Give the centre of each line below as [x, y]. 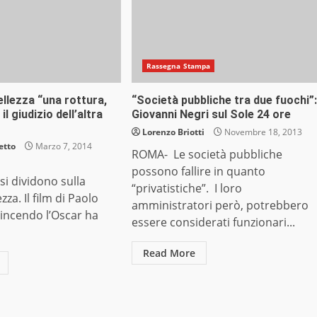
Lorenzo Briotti [173, 132]
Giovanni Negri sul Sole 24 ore [211, 115]
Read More [169, 253]
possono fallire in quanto [198, 172]
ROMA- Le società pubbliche [207, 155]
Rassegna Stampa [178, 66]
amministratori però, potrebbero [220, 206]
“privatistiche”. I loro [186, 189]
